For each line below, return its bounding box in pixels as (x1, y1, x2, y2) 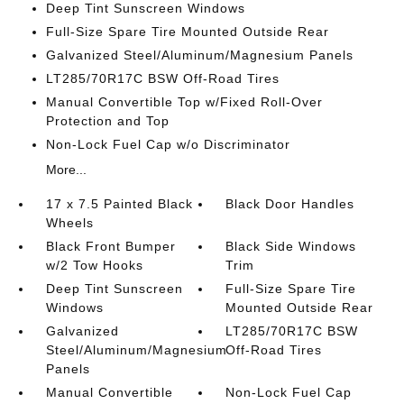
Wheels (45, 216, 94, 230)
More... (45, 162, 87, 177)
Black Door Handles (225, 197, 355, 211)
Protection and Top (45, 114, 170, 128)
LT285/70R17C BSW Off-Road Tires (45, 71, 280, 86)
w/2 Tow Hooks (45, 258, 143, 272)
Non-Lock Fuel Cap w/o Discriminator (45, 137, 290, 151)
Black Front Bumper (45, 239, 176, 253)
